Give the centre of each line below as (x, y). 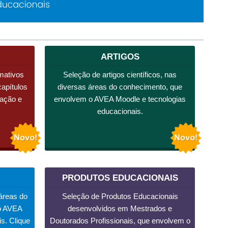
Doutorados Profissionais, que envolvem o (120, 220)
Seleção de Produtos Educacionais (120, 196)
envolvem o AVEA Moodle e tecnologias (120, 99)
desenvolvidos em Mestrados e (120, 208)
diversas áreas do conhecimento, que (120, 87)
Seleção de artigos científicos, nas (120, 74)
